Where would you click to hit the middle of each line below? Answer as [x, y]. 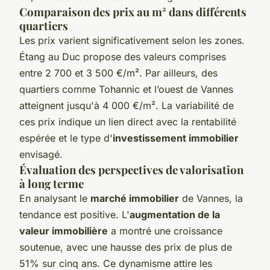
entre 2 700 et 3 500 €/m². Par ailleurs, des [118, 73]
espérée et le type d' [66, 138]
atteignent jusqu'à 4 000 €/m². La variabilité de [127, 105]
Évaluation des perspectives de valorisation [131, 169]
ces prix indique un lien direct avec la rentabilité [128, 121]
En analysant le [55, 198]
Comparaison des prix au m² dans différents [133, 11]
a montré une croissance [165, 231]
